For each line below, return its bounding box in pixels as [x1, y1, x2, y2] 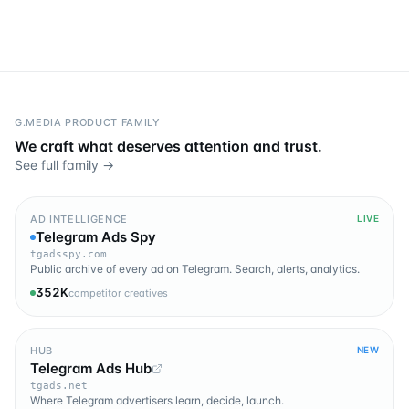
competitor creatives [68, 287, 168, 300]
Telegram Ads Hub [30, 360, 152, 378]
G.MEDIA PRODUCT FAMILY [15, 116, 161, 130]
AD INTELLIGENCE [30, 212, 128, 225]
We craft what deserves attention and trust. [15, 137, 322, 156]
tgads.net [30, 380, 88, 393]
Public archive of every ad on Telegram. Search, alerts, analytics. [30, 262, 360, 277]
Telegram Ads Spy [36, 228, 156, 246]
